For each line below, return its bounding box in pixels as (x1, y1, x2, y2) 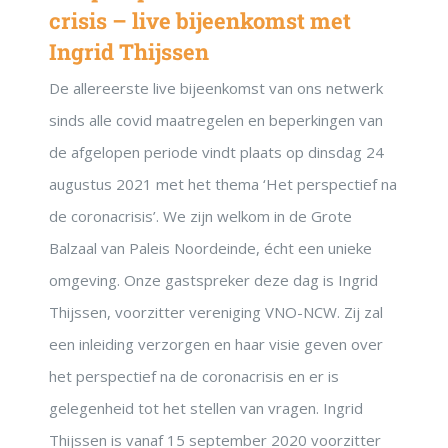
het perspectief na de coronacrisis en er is (49, 366, 339, 387)
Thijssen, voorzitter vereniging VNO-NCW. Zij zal (49, 302, 383, 323)
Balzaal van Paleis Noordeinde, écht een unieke (49, 238, 372, 259)
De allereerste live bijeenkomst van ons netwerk (49, 78, 383, 99)
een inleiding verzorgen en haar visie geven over (49, 334, 383, 355)
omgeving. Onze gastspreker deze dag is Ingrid (49, 270, 378, 291)
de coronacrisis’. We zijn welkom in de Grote (49, 206, 352, 227)
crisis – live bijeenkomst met (49, 6, 351, 36)
